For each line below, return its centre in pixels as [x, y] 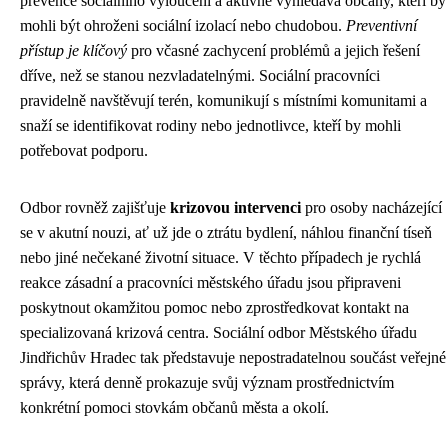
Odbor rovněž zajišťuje [95, 208]
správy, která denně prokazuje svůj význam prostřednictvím [207, 383]
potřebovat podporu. [84, 151]
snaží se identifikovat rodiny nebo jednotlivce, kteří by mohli [210, 126]
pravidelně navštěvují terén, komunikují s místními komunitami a [223, 101]
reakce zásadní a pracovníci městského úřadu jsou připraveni [210, 283]
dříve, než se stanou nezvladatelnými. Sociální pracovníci [200, 76]
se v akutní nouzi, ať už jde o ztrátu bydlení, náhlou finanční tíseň [226, 233]
